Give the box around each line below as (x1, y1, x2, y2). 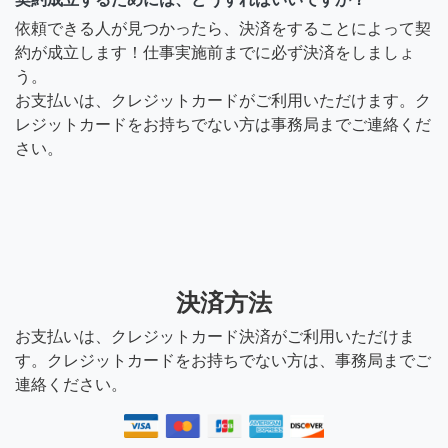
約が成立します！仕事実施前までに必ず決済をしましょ (15, 43, 415, 61)
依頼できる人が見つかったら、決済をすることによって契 (15, 19, 431, 37)
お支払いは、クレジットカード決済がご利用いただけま (15, 327, 415, 345)
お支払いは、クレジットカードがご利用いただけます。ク (15, 91, 431, 109)
